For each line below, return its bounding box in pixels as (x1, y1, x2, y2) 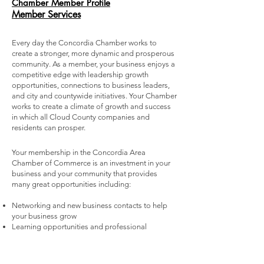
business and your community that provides (12, 169, 157, 178)
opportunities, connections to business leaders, (12, 81, 170, 90)
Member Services (12, 8, 81, 21)
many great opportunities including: (12, 180, 131, 189)
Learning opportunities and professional (12, 222, 147, 231)
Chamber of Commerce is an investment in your (12, 159, 170, 167)
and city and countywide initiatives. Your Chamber (12, 91, 177, 100)
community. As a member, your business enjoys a (12, 60, 175, 68)
